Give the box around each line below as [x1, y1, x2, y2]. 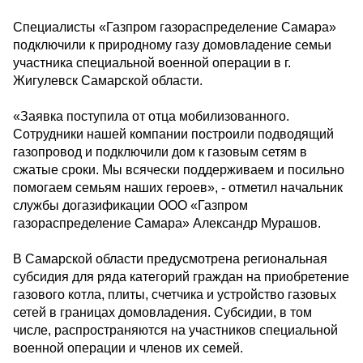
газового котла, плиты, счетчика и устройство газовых [13, 288, 336, 301]
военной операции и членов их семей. [13, 341, 243, 355]
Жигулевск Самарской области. [13, 74, 203, 88]
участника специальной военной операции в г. [13, 56, 291, 70]
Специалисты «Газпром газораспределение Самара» [13, 20, 336, 34]
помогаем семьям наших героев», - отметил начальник [13, 181, 343, 194]
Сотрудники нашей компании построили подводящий [13, 127, 334, 141]
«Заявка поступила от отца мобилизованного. [13, 109, 289, 123]
